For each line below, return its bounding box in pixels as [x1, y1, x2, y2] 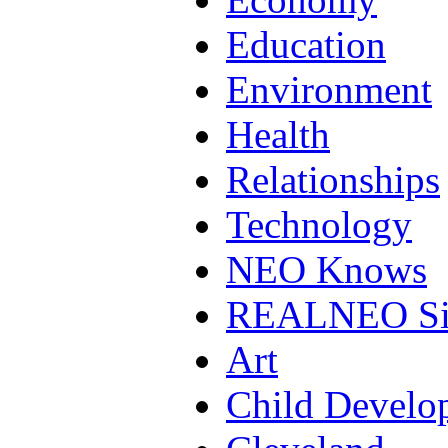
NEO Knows [226, 247, 427, 291]
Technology [226, 202, 412, 246]
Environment [226, 67, 432, 111]
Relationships [226, 157, 440, 201]
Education [226, 22, 386, 66]
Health [226, 112, 330, 156]
